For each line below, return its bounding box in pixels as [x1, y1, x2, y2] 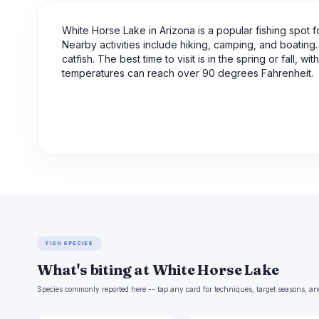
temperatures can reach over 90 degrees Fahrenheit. [62, 67, 313, 80]
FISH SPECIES [46, 240, 94, 247]
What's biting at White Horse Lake [37, 261, 279, 279]
